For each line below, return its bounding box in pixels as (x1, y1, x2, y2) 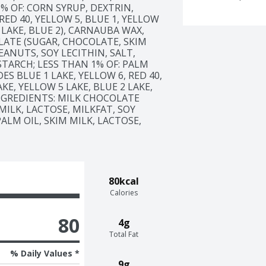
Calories (110, 187, 138, 198)
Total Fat (109, 229, 139, 239)
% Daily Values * (9, 247, 80, 259)
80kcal (109, 174, 140, 188)
